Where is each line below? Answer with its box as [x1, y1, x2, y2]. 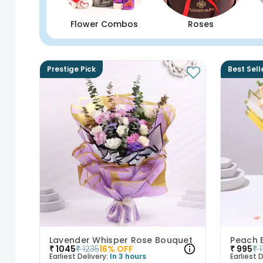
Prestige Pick [46, 63, 96, 74]
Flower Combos [70, 18, 138, 30]
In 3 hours [109, 251, 146, 261]
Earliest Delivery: [49, 251, 108, 261]
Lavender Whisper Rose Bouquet [49, 234, 193, 246]
